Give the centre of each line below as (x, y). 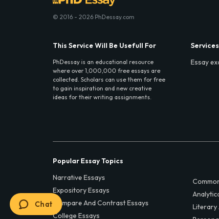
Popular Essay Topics (88, 161)
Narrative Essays (79, 178)
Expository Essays (81, 190)
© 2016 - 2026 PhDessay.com (94, 17)
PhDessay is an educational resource (103, 62)
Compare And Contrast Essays (101, 203)
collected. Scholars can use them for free (109, 79)
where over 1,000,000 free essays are (107, 70)
